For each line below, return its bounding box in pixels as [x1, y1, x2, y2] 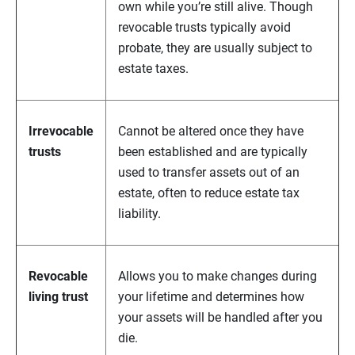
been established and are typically [118, 144, 307, 160]
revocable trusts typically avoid [118, 20, 291, 36]
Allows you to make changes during [118, 269, 317, 284]
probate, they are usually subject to [118, 40, 312, 56]
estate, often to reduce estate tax [118, 185, 300, 201]
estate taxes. [118, 61, 189, 77]
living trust [29, 289, 88, 305]
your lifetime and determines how [118, 289, 304, 305]
